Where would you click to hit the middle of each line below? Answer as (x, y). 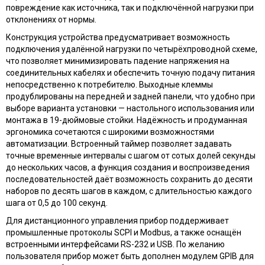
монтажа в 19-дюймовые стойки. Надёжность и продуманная (127, 120)
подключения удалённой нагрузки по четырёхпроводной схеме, (132, 49)
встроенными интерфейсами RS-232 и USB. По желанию (115, 244)
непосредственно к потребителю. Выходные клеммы (109, 84)
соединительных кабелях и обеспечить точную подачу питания (130, 72)
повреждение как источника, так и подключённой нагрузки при (130, 7)
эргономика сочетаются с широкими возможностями (110, 132)
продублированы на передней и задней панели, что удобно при (130, 96)
